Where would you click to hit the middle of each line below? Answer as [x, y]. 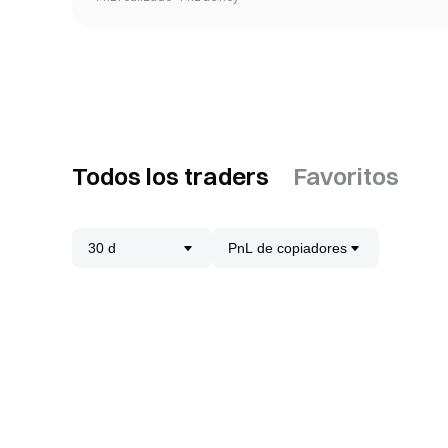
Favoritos [346, 175]
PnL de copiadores [287, 248]
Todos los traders [170, 175]
